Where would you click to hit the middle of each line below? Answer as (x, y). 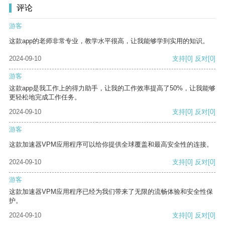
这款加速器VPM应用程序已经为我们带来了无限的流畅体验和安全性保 (111, 192)
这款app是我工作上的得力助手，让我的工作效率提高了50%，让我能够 (112, 88)
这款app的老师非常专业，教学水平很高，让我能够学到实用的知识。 (109, 41)
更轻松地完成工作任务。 (45, 97)
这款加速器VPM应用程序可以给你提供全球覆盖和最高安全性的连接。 (111, 145)
